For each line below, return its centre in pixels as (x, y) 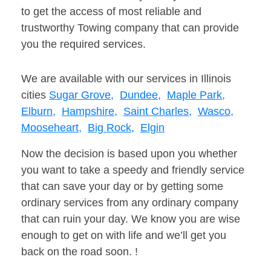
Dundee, (140, 95)
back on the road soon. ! (80, 252)
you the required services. (83, 44)
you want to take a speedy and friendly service (133, 170)
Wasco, (216, 112)
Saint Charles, (158, 112)
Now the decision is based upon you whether (129, 154)
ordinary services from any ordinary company (130, 203)
